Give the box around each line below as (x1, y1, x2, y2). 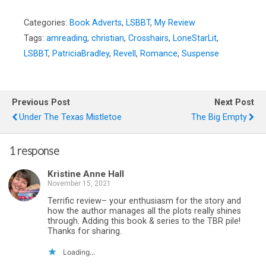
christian (91, 33, 124, 43)
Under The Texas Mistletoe (19, 112, 122, 122)
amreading (46, 33, 87, 43)
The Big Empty (191, 112, 247, 122)
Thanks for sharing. (47, 226, 122, 237)
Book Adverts (69, 17, 122, 28)
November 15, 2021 (47, 179, 111, 188)
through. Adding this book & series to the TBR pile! (47, 216, 240, 227)
